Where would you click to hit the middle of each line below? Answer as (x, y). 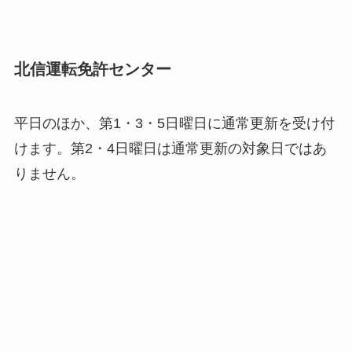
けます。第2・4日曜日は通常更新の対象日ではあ (170, 148)
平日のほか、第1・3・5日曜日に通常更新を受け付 (174, 123)
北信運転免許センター (92, 69)
